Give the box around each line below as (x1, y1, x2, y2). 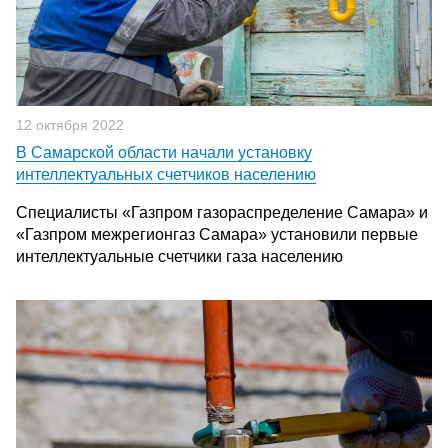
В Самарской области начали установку (16, 144, 312, 161)
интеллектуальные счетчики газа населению (16, 248, 343, 265)
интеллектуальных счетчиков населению (16, 166, 316, 183)
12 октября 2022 (16, 117, 124, 133)
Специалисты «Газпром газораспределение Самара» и (16, 204, 428, 221)
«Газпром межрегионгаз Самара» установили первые (16, 226, 418, 243)
